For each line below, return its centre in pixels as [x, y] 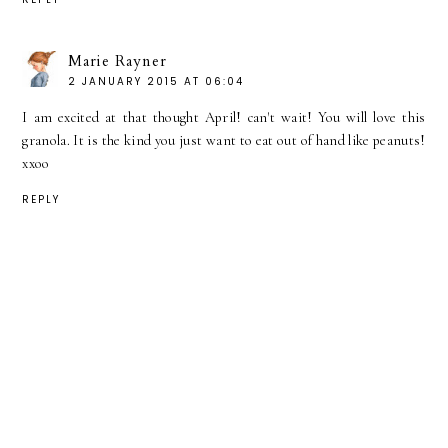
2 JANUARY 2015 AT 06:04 [156, 82]
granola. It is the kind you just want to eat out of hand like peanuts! [224, 141]
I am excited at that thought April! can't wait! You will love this [224, 118]
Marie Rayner [118, 61]
